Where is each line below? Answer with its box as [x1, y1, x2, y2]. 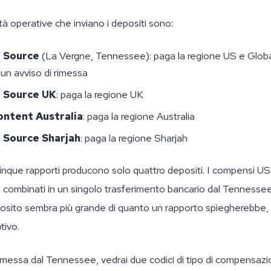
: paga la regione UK [56, 88, 143, 101]
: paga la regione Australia [83, 109, 195, 123]
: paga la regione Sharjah [80, 131, 188, 145]
